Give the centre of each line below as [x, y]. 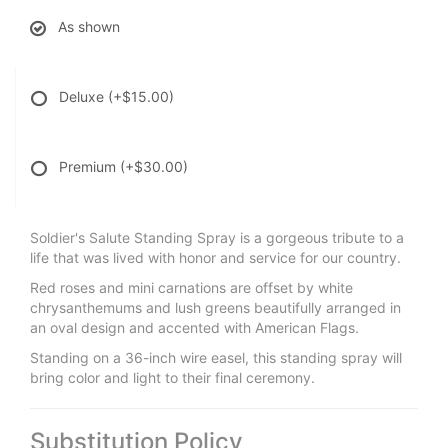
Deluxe [83, 96]
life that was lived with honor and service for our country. [215, 257]
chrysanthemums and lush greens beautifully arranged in [215, 307]
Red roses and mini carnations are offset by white [191, 287]
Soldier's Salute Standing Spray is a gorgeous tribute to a [217, 237]
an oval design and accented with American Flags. [194, 327]
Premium [89, 166]
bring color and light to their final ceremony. [172, 377]
